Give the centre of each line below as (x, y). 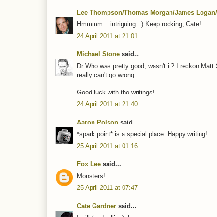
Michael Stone (98, 54)
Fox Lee (89, 164)
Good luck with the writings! (116, 92)
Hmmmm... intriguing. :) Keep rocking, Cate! (139, 24)
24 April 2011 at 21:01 (107, 36)
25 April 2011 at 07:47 (107, 188)
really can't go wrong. (107, 75)
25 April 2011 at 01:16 (107, 146)
